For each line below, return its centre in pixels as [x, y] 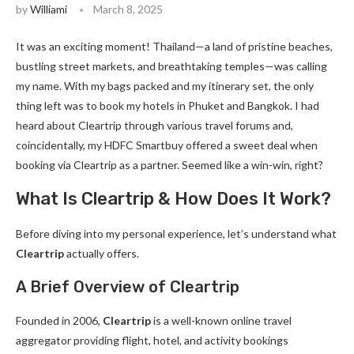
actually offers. [102, 253]
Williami [49, 9]
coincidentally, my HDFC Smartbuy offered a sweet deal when [167, 145]
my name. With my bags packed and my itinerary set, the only [165, 86]
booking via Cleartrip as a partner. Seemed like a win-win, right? [169, 165]
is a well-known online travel [221, 320]
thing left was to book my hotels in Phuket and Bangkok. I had [168, 105]
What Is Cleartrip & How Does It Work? [173, 199]
